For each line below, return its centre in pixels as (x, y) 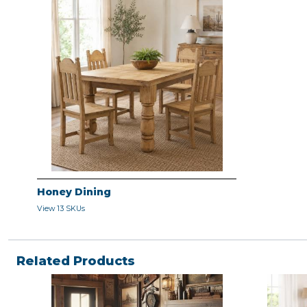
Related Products (76, 261)
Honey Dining (74, 192)
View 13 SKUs (61, 209)
